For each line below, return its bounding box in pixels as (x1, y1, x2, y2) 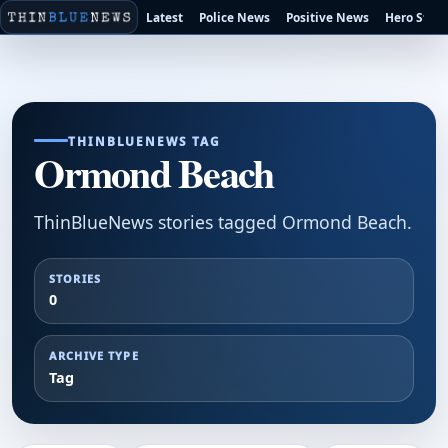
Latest (146, 8, 184, 25)
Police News (199, 8, 271, 25)
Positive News (286, 8, 370, 25)
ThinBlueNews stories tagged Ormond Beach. (34, 210, 413, 235)
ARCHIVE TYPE (48, 347, 139, 363)
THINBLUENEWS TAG (68, 132, 221, 149)
